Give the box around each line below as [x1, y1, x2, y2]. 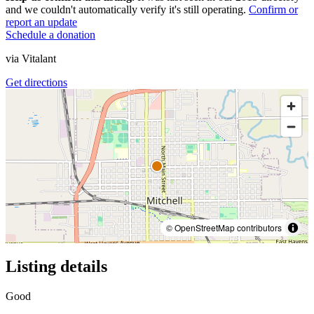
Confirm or [249, 3, 298, 15]
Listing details [6, 257, 107, 275]
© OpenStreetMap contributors [166, 221, 282, 233]
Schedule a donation [6, 28, 95, 41]
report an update [6, 15, 77, 28]
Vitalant [22, 52, 56, 64]
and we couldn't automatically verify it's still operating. [6, 3, 246, 15]
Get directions [6, 76, 67, 88]
